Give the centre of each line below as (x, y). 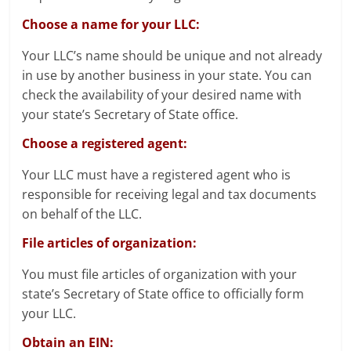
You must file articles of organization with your (160, 274)
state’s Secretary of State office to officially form (163, 293)
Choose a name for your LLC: (111, 24)
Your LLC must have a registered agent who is (157, 174)
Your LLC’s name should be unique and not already (172, 55)
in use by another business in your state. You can (167, 75)
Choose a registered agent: (105, 143)
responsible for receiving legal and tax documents (170, 194)
